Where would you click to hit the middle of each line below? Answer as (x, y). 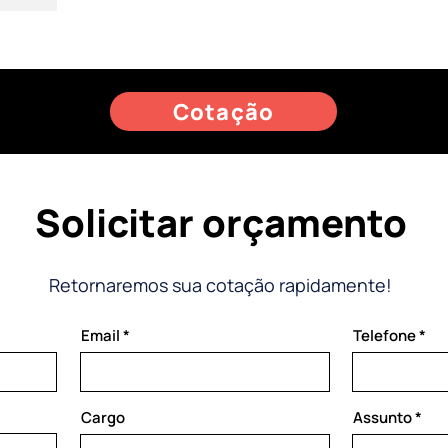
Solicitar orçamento (220, 222)
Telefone (384, 335)
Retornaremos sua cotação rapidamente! (220, 285)
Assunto (382, 417)
